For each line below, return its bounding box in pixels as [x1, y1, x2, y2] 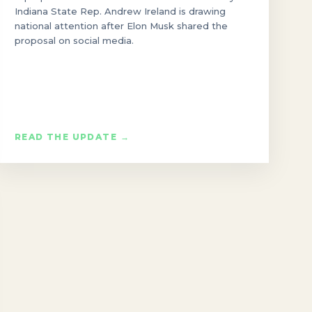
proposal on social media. [14, 34, 134, 46]
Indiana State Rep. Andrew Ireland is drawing [14, 5, 226, 17]
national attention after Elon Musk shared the [14, 19, 228, 31]
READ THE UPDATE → [14, 131, 130, 142]
